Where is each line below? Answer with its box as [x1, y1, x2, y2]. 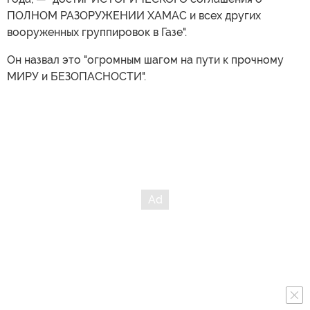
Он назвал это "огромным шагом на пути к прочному [7, 53, 284, 67]
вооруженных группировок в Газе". [7, 26, 187, 39]
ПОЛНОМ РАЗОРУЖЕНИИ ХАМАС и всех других [7, 9, 261, 23]
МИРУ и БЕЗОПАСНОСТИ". [7, 70, 146, 84]
